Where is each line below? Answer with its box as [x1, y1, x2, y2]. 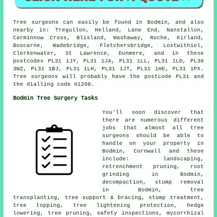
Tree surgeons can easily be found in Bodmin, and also [13, 19, 204, 26]
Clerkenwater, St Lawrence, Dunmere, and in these [13, 50, 204, 57]
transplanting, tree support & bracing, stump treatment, [13, 195, 204, 201]
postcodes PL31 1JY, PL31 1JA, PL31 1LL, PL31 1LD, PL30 [13, 58, 204, 64]
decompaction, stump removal [102, 179, 204, 186]
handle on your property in [102, 140, 204, 147]
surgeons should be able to [102, 133, 204, 139]
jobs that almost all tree [102, 125, 204, 131]
